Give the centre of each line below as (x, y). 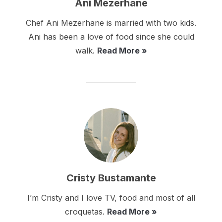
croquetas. (86, 212)
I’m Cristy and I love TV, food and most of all (111, 198)
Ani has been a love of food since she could (111, 37)
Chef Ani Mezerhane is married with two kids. (111, 23)
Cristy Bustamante (111, 178)
